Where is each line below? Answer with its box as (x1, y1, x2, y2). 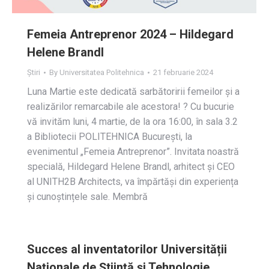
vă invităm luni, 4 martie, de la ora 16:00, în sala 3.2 (27, 116, 238, 128)
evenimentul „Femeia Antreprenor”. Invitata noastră (27, 146, 239, 158)
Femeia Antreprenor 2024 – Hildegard (27, 27, 234, 42)
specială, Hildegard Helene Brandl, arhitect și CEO (27, 161, 235, 173)
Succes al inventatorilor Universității (27, 242, 227, 256)
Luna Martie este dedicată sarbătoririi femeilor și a (27, 86, 240, 98)
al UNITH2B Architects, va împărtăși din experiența (27, 176, 238, 188)
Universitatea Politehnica (59, 68, 144, 77)
